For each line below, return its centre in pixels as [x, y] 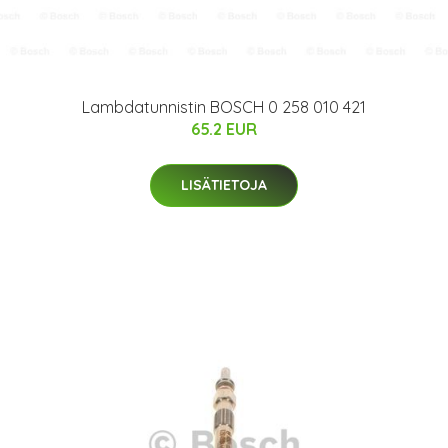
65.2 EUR [224, 128]
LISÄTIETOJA [224, 184]
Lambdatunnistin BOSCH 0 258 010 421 [224, 106]
